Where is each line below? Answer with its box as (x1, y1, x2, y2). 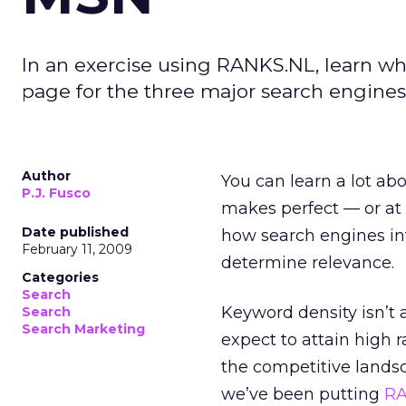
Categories (22, 269, 99, 285)
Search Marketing (22, 321, 145, 337)
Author (22, 168, 71, 184)
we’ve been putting (221, 384, 384, 404)
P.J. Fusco (22, 185, 91, 201)
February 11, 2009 (22, 241, 132, 257)
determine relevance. (221, 253, 394, 273)
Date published (22, 224, 129, 240)
